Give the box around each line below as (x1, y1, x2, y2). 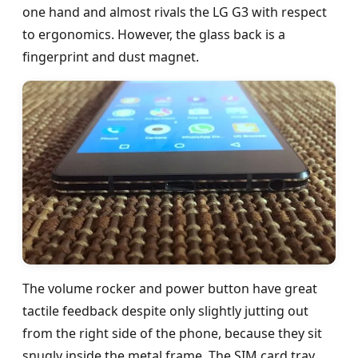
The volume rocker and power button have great (22, 279, 317, 297)
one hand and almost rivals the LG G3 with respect (22, 3, 327, 22)
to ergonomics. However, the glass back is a (22, 26, 285, 44)
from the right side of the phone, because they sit (22, 324, 322, 342)
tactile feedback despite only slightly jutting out (22, 301, 308, 320)
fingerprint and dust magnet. (22, 48, 199, 66)
